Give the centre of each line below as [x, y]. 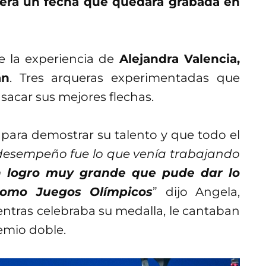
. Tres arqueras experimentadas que [125, 78]
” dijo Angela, [196, 192]
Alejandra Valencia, [177, 59]
